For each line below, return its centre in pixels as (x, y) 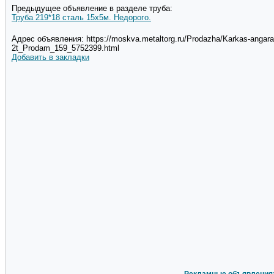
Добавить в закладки (50, 57)
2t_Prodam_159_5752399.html (65, 48)
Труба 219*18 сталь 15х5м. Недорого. (81, 18)
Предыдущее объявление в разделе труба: (92, 9)
